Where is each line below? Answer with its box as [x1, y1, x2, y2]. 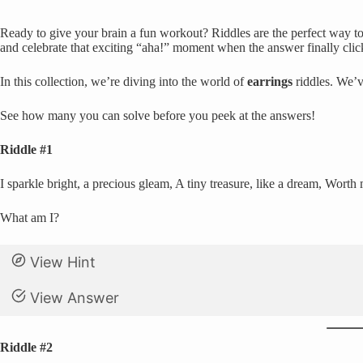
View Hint [29, 254, 96, 271]
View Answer [29, 289, 119, 306]
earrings [247, 75, 293, 88]
